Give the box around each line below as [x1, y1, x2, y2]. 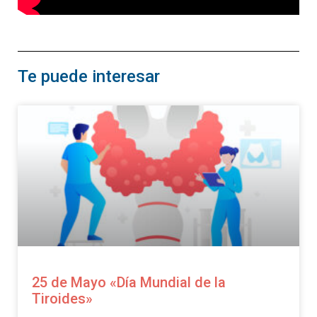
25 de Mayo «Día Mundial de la [32, 273, 226, 291]
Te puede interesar [18, 66, 160, 86]
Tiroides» [32, 289, 93, 307]
